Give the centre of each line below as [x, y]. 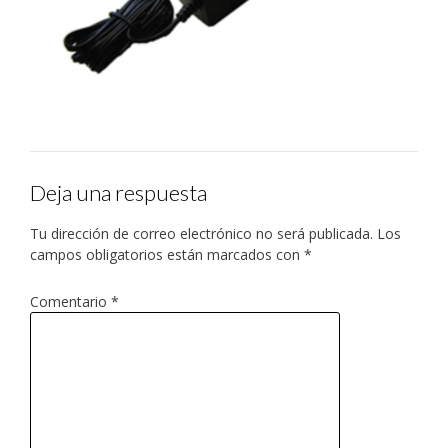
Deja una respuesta [118, 192]
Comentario [70, 302]
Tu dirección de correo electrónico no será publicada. [201, 234]
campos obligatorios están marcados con [167, 255]
